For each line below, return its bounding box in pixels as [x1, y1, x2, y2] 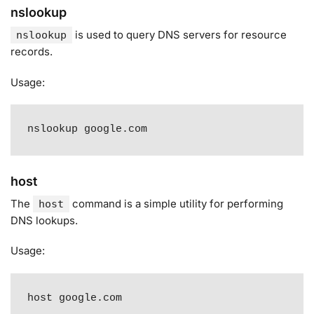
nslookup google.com [27, 123, 148, 136]
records [11, 45, 50, 59]
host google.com [27, 292, 123, 304]
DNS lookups [11, 213, 75, 227]
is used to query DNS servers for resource [72, 28, 287, 42]
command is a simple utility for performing [69, 196, 284, 210]
